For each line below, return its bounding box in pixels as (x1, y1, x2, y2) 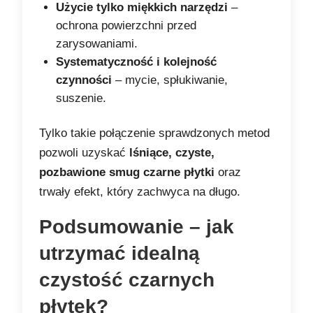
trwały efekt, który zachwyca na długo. (39, 185, 241, 199)
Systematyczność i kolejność (56, 55, 217, 69)
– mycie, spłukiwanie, (112, 73, 228, 87)
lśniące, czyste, (129, 146, 215, 160)
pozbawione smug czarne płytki (39, 166, 215, 180)
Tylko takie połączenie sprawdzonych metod (39, 126, 270, 140)
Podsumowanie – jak (39, 216, 235, 238)
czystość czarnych (39, 269, 215, 291)
